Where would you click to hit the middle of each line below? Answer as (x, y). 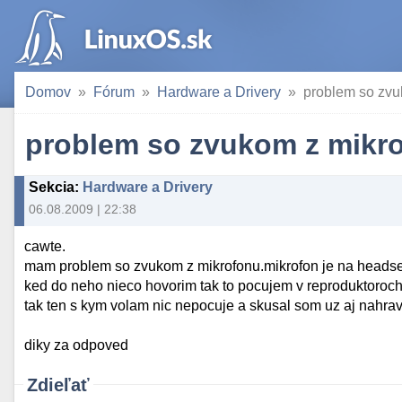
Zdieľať (58, 385)
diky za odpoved (77, 345)
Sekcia (52, 187)
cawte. (45, 247)
